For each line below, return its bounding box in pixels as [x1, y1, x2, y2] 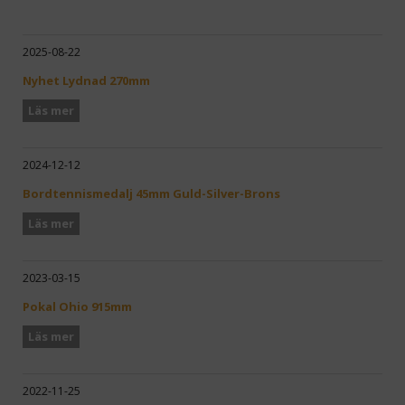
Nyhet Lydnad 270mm [23, 71, 150, 89]
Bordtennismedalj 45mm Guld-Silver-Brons [23, 184, 280, 202]
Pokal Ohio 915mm [23, 298, 132, 316]
